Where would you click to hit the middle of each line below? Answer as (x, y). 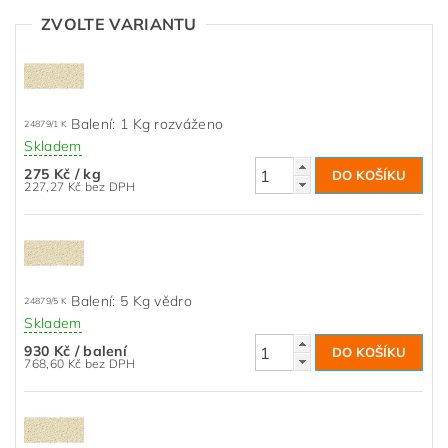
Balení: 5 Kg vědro (132, 301)
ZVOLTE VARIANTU (119, 24)
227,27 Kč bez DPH (110, 187)
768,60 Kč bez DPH (110, 364)
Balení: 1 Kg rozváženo (147, 124)
